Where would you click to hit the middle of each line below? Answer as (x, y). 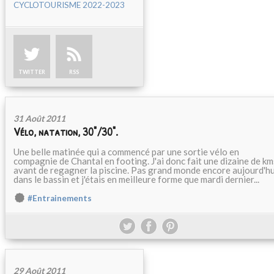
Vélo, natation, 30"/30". (66, 131)
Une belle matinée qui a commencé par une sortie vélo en (126, 152)
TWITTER (32, 72)
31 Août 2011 (39, 118)
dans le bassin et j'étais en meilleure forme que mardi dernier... (136, 179)
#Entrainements (60, 198)
